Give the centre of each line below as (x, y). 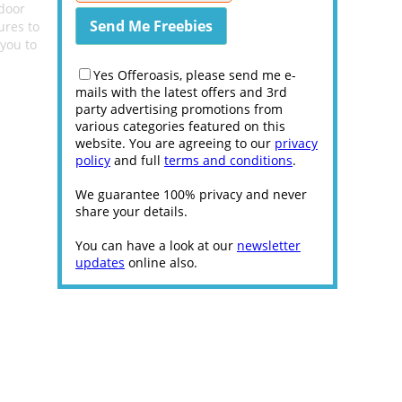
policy (93, 160)
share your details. (131, 211)
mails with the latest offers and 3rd (181, 92)
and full (137, 160)
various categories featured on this (180, 126)
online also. (161, 262)
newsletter (269, 245)
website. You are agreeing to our (175, 143)
